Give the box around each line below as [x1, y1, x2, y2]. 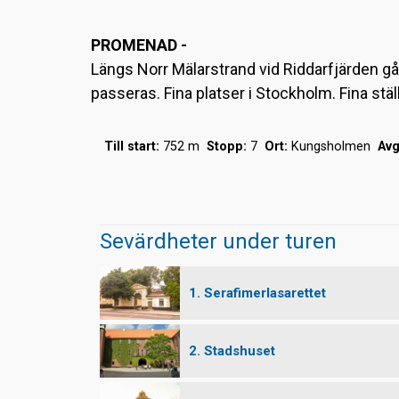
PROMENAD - [91, 36, 187, 54]
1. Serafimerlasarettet [189, 284, 326, 301]
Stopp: [207, 139, 247, 154]
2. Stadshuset [189, 342, 275, 359]
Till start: [104, 139, 159, 154]
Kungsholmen [288, 139, 378, 154]
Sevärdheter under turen [100, 228, 337, 254]
